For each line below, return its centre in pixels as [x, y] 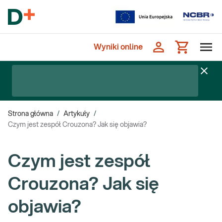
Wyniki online [118, 47]
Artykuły [77, 114]
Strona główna [30, 114]
